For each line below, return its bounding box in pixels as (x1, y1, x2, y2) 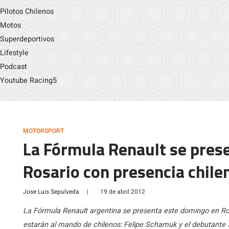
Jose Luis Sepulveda (23, 187, 79, 196)
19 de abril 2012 (100, 187, 145, 196)
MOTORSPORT (23, 126, 64, 135)
